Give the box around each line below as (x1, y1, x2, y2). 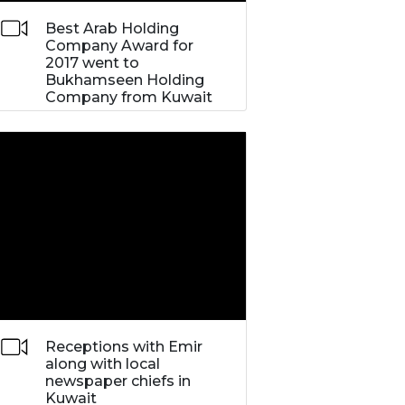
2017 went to (44, 53, 139, 71)
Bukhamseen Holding (44, 71, 204, 89)
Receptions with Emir (44, 338, 202, 356)
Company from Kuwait (44, 88, 212, 106)
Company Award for (44, 36, 193, 54)
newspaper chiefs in (44, 372, 191, 391)
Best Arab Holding (44, 19, 179, 37)
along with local (44, 355, 160, 373)
